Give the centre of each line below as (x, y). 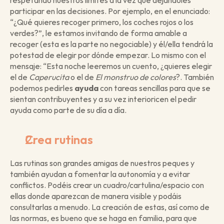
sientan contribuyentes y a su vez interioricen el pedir (103, 99)
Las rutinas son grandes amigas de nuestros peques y (102, 163)
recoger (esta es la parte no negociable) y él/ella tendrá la (111, 44)
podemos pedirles (42, 88)
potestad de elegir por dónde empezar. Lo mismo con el (108, 55)
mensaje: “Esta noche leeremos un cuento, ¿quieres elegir (111, 66)
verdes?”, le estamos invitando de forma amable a (98, 33)
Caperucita (49, 77)
